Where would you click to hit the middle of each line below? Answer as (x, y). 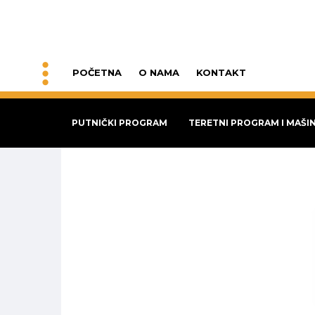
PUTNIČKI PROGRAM (120, 123)
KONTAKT (221, 73)
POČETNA (97, 73)
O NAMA (159, 73)
